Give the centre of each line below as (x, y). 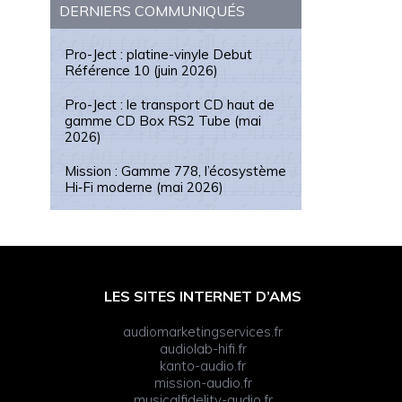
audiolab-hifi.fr (203, 348)
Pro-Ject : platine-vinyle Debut (158, 54)
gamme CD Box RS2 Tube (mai (163, 121)
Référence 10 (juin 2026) (141, 70)
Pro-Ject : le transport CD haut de (170, 105)
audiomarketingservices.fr (203, 331)
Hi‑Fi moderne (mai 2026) (144, 187)
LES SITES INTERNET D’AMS (203, 296)
